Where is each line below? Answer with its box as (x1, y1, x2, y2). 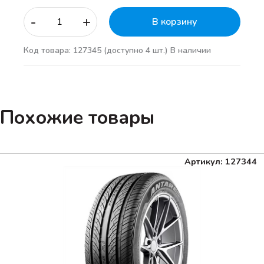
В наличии (168, 44, 211, 56)
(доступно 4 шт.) (104, 44, 168, 56)
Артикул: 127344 (184, 155, 257, 167)
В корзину (152, 15, 197, 28)
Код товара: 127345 (24, 44, 104, 56)
